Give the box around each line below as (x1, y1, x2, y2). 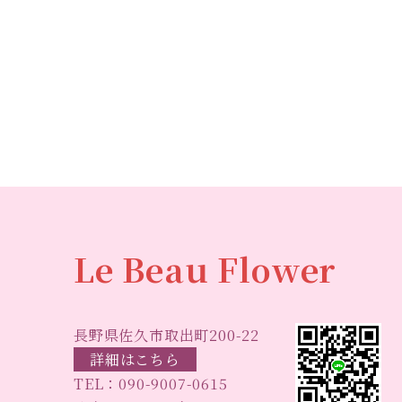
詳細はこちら (90, 349, 180, 371)
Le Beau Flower (74, 246, 337, 293)
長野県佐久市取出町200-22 (74, 325, 260, 346)
